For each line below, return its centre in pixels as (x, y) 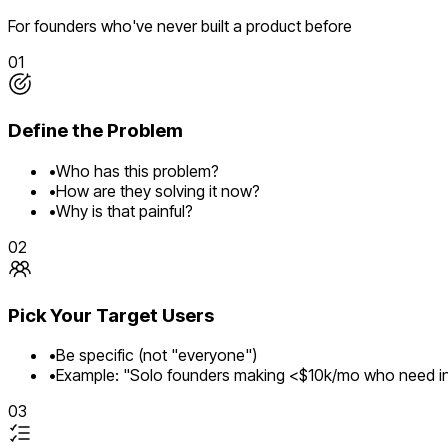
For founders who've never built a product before (180, 26)
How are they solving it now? (158, 190)
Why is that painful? (124, 210)
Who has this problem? (137, 170)
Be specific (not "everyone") (156, 355)
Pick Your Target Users (111, 315)
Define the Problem (95, 131)
